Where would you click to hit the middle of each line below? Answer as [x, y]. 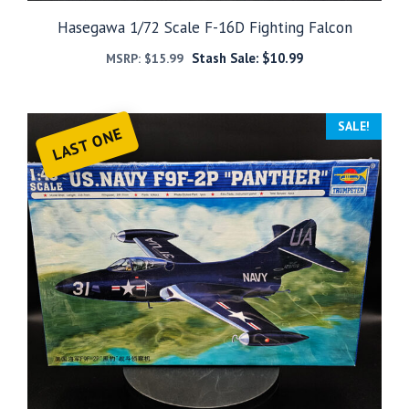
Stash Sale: [226, 58]
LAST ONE [87, 144]
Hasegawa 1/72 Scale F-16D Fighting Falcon [204, 27]
